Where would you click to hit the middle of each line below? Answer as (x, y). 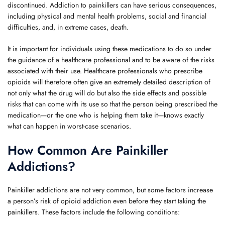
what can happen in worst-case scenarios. (69, 126)
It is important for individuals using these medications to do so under (109, 49)
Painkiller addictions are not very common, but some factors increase (110, 190)
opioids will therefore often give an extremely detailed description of (109, 82)
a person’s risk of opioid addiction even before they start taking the (107, 201)
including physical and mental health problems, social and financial (107, 16)
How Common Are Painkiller (88, 150)
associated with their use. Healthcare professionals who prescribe (105, 71)
